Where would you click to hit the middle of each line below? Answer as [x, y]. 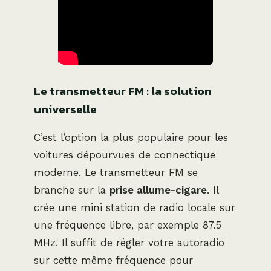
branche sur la [72, 190]
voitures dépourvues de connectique [125, 155]
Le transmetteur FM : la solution [123, 91]
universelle [65, 109]
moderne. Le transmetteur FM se [116, 173]
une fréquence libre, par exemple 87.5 [128, 225]
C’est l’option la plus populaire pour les [131, 138]
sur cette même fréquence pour [113, 260]
